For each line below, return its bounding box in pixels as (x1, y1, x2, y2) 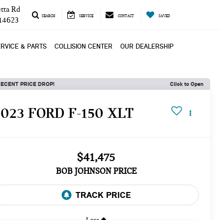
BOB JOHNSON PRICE (55, 165, 137, 176)
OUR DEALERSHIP (120, 42, 173, 51)
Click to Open (170, 80, 203, 87)
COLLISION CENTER (55, 42, 112, 51)
